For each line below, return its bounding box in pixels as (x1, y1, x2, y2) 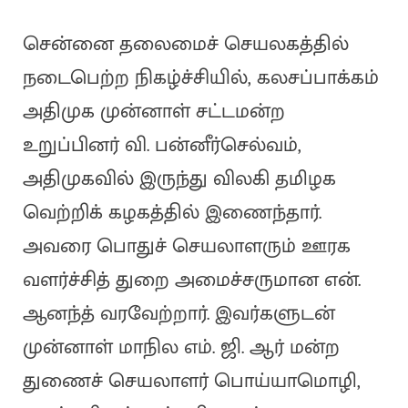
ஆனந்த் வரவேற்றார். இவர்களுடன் (22, 297, 335, 331)
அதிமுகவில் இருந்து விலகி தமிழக (22, 162, 336, 197)
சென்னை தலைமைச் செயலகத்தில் (22, 27, 349, 62)
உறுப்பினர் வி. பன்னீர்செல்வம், (22, 128, 301, 163)
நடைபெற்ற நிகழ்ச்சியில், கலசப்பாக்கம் (22, 61, 379, 96)
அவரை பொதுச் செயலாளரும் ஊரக (22, 229, 351, 264)
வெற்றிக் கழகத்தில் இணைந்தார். (22, 196, 321, 230)
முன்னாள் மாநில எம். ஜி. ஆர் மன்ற (22, 331, 340, 365)
